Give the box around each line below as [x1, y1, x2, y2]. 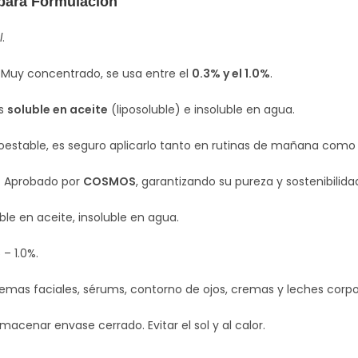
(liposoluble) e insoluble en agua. [108, 101, 295, 117]
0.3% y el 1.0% [192, 65, 270, 82]
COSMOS [83, 173, 136, 189]
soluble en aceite [7, 101, 108, 117]
